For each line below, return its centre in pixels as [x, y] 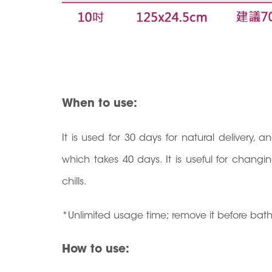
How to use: [96, 250]
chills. [74, 182]
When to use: [100, 104]
